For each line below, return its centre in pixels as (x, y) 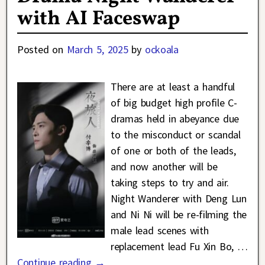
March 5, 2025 (97, 50)
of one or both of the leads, (173, 151)
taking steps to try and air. (169, 183)
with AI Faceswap (98, 20)
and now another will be (164, 167)
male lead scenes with (159, 231)
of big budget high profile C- (174, 103)
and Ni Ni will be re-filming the (179, 215)
